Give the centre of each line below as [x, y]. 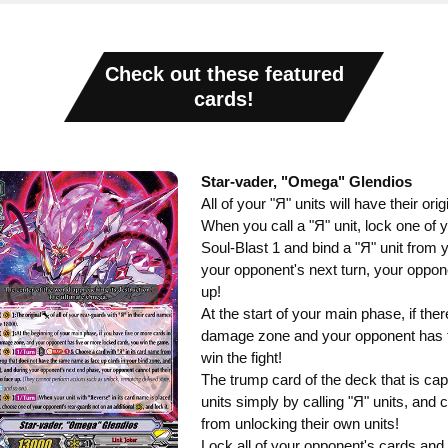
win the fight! [241, 358]
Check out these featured [224, 74]
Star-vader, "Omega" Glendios [306, 182]
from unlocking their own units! [299, 424]
